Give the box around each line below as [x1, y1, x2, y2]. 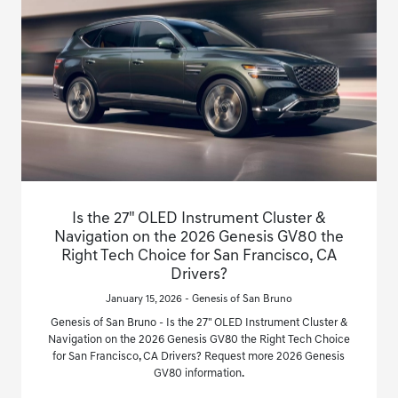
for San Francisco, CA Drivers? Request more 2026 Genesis [52, 351, 346, 363]
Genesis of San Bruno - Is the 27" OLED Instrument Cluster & [50, 317, 347, 330]
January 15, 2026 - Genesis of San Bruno [105, 294, 292, 306]
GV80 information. [153, 368, 244, 380]
